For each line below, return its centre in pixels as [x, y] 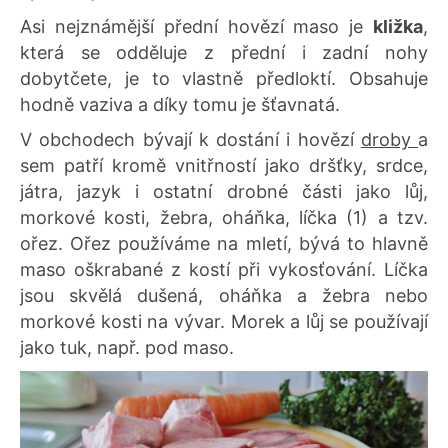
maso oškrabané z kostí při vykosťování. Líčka [224, 270]
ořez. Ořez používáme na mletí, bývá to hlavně [224, 244]
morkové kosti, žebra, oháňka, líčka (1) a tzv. [224, 218]
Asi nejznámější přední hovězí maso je [196, 26]
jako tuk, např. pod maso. [129, 348]
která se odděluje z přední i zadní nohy [224, 52]
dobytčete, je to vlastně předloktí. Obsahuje [224, 78]
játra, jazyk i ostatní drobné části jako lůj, [224, 192]
